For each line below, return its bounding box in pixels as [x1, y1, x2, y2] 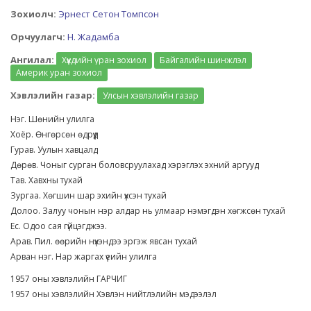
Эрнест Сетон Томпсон [58, 8, 159, 20]
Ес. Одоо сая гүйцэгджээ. [10, 220, 111, 232]
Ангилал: [10, 53, 54, 66]
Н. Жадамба [67, 31, 119, 43]
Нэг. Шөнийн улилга [10, 113, 99, 125]
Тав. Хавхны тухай [10, 174, 87, 186]
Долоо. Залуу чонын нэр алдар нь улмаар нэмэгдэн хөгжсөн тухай [10, 205, 289, 217]
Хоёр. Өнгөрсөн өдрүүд [10, 128, 102, 140]
